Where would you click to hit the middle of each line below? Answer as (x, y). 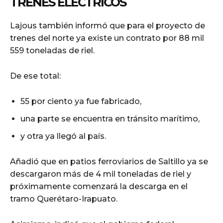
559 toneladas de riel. (52, 50)
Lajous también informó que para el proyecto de (108, 25)
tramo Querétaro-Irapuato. (64, 199)
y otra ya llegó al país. (63, 136)
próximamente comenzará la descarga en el (99, 186)
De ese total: (35, 76)
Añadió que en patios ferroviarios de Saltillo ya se (109, 161)
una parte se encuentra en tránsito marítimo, (110, 118)
